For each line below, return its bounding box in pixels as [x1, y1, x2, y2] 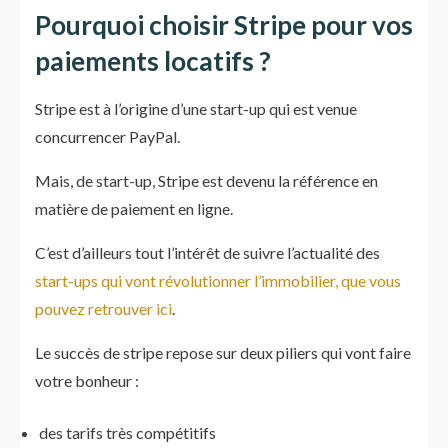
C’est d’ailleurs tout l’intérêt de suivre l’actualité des [35, 243, 380, 262]
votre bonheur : [35, 371, 139, 390]
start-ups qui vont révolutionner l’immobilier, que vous [35, 271, 401, 290]
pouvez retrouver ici [35, 299, 172, 318]
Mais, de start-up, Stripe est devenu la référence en [35, 171, 378, 190]
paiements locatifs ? [35, 45, 271, 77]
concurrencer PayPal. [35, 127, 180, 146]
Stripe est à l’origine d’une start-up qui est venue [35, 99, 357, 118]
